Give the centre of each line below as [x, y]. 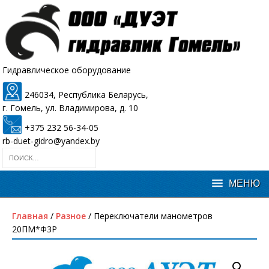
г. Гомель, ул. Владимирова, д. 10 [70, 108]
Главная [30, 216]
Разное [71, 216]
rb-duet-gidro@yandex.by [51, 141]
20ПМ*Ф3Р [35, 229]
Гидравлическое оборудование [67, 70]
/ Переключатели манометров [149, 216]
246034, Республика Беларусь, [85, 95]
